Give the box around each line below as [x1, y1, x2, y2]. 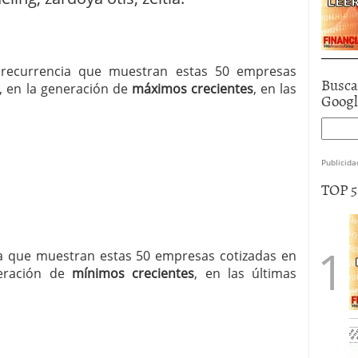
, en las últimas [194, 265, 297, 282]
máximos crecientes [131, 80, 254, 97]
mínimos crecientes [72, 265, 195, 282]
